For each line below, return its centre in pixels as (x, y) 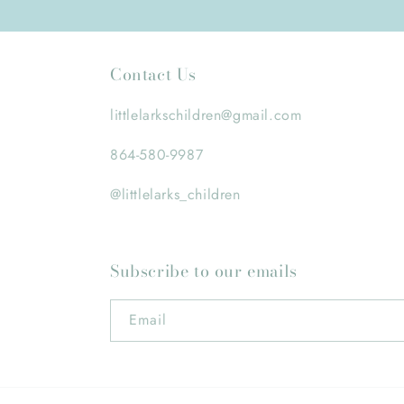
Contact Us (153, 74)
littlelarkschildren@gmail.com (206, 115)
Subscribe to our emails (204, 271)
